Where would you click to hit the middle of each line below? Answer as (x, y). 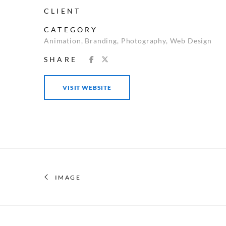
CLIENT (63, 11)
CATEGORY (71, 30)
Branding (101, 41)
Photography (143, 41)
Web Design (191, 41)
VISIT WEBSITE (87, 88)
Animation (63, 41)
